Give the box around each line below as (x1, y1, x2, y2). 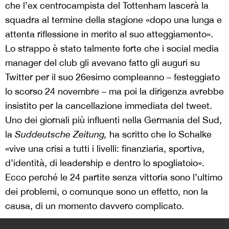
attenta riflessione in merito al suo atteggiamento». (5, 28, 213, 39)
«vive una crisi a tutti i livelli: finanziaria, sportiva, (5, 143, 204, 154)
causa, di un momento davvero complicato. (5, 200, 184, 211)
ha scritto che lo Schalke (109, 128, 212, 140)
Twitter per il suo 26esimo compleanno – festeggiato (5, 71, 220, 82)
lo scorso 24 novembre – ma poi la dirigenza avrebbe (5, 85, 224, 97)
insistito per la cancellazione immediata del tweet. (5, 100, 212, 111)
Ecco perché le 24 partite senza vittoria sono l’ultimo (5, 171, 222, 182)
